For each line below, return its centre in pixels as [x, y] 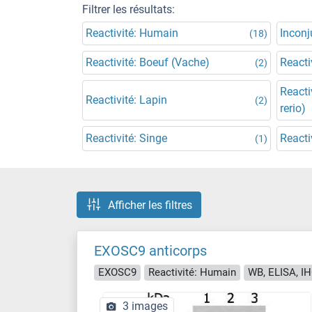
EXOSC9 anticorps [150, 251]
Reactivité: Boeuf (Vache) [148, 62]
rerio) [293, 108]
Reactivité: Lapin [126, 100]
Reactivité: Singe [126, 138]
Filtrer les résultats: [128, 9]
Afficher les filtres [150, 205]
